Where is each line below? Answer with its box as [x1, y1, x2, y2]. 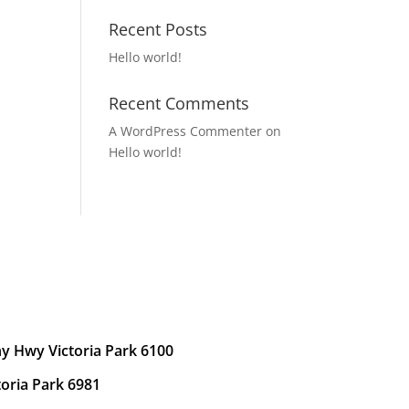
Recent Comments [109, 92, 250, 114]
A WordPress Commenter [109, 122, 263, 140]
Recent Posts [109, 18, 208, 40]
